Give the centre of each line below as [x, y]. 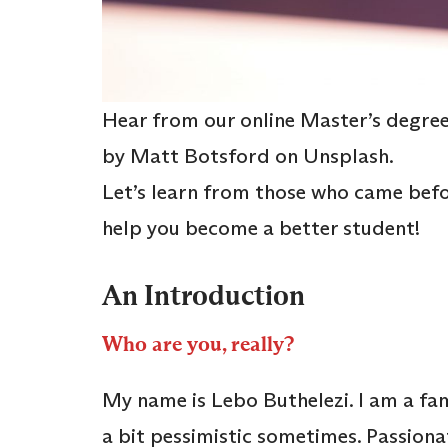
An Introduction [206, 296]
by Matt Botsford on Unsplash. [248, 156]
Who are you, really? [202, 344]
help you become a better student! [265, 228]
